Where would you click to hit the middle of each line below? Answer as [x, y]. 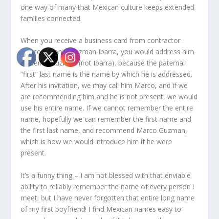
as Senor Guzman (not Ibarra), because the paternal [103, 63]
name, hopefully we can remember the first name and [106, 119]
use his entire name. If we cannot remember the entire [107, 108]
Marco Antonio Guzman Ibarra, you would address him [108, 52]
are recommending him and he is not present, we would [109, 97]
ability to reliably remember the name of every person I [108, 186]
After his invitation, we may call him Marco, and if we [104, 86]
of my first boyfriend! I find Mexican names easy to [101, 209]
